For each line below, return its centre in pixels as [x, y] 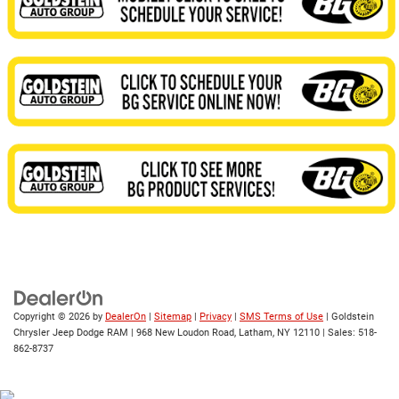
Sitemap [173, 317]
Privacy [216, 317]
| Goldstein [349, 317]
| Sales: [339, 333]
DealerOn [126, 317]
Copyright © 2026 [53, 317]
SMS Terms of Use [281, 317]
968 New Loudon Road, [185, 333]
